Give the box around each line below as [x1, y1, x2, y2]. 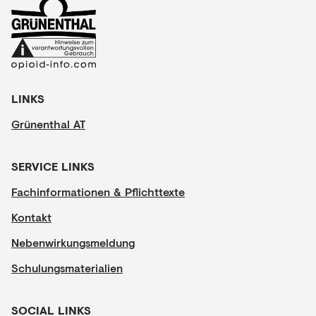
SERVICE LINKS [11, 158, 95, 175]
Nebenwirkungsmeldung [11, 234, 135, 251]
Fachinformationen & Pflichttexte [11, 183, 185, 200]
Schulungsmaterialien [11, 260, 123, 276]
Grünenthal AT [11, 116, 85, 133]
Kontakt [11, 209, 51, 226]
